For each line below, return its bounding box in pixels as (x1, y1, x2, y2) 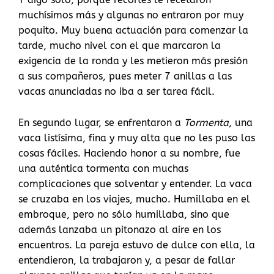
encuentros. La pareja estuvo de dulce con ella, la (18, 239, 255, 251)
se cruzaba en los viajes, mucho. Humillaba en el (18, 193, 250, 206)
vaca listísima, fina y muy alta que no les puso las (18, 132, 255, 144)
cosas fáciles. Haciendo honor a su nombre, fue (18, 147, 240, 160)
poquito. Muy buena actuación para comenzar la (18, 24, 248, 37)
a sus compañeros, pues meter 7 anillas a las (18, 70, 232, 83)
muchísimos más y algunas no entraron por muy (18, 9, 243, 21)
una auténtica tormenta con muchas (18, 163, 188, 175)
